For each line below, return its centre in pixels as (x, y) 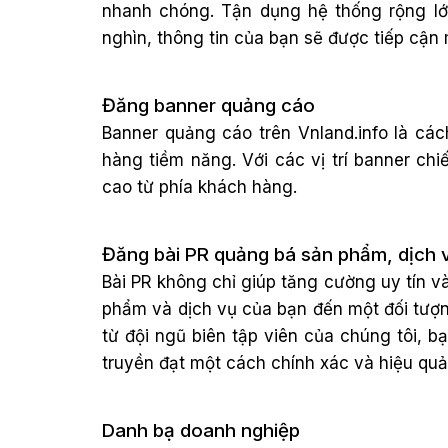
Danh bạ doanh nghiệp (201, 430)
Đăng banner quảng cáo (208, 105)
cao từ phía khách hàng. (199, 187)
